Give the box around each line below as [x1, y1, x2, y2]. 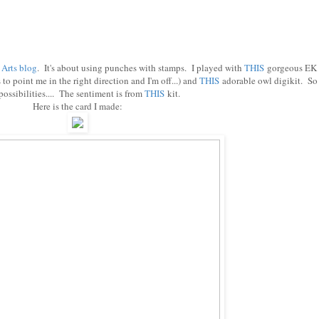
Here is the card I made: [33, 100, 122, 113]
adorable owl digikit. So [219, 74, 318, 88]
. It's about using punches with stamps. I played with [37, 61, 244, 75]
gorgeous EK [264, 61, 317, 75]
